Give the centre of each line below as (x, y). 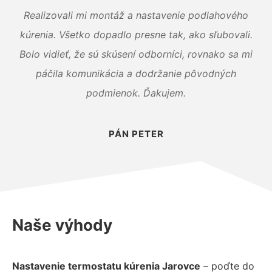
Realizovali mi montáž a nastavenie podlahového (136, 15)
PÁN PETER (136, 134)
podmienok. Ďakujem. (136, 93)
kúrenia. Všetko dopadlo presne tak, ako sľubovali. (136, 34)
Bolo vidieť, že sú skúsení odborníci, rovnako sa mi (136, 54)
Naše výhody (62, 225)
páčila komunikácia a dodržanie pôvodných (136, 73)
